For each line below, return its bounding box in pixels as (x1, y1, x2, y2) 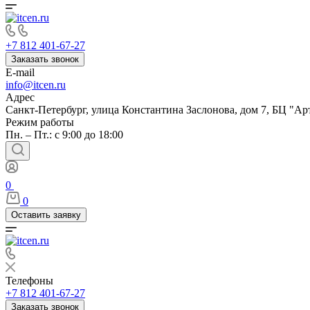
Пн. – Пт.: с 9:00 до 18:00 (6, 129, 123, 140)
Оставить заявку (11, 210, 81, 220)
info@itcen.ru (6, 79, 66, 91)
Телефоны (6, 275, 53, 286)
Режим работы (6, 116, 74, 128)
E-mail (6, 66, 35, 78)
